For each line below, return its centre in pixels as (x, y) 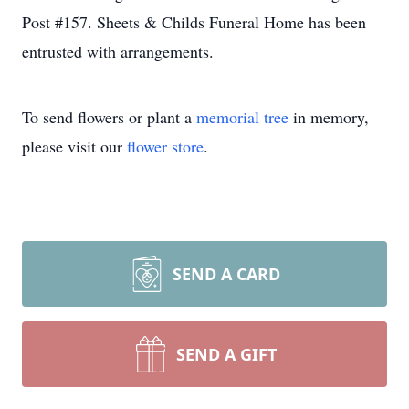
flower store (165, 146)
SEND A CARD (226, 274)
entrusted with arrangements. (118, 51)
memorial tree (242, 117)
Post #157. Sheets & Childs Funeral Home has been (194, 22)
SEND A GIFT (226, 354)
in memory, (329, 117)
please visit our (74, 146)
